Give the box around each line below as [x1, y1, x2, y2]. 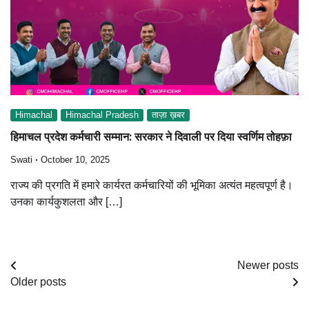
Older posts [10, 275, 66, 288]
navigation [10, 283, 93, 303]
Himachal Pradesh [66, 110, 139, 120]
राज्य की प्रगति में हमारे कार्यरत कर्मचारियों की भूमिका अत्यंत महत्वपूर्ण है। [10, 179, 293, 191]
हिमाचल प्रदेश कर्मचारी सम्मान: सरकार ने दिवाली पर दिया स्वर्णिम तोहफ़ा [10, 130, 292, 144]
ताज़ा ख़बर [152, 110, 185, 120]
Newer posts [237, 259, 299, 271]
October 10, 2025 [41, 154, 110, 165]
